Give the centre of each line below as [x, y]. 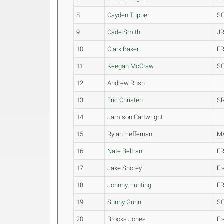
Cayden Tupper [129, 15]
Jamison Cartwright [135, 117]
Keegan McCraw [131, 66]
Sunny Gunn [125, 202]
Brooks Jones [127, 219]
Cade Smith [124, 32]
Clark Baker [123, 49]
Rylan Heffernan [130, 134]
